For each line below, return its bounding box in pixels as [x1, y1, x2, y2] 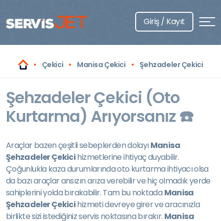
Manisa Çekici [77, 60, 126, 70]
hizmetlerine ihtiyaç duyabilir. [75, 151, 179, 163]
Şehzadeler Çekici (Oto [6, 86, 180, 109]
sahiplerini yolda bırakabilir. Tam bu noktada [6, 187, 164, 198]
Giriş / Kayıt [144, 16, 185, 27]
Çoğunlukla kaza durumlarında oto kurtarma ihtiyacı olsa [6, 163, 209, 175]
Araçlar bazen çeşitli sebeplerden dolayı [6, 140, 150, 151]
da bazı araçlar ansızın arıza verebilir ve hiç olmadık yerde [6, 175, 211, 186]
